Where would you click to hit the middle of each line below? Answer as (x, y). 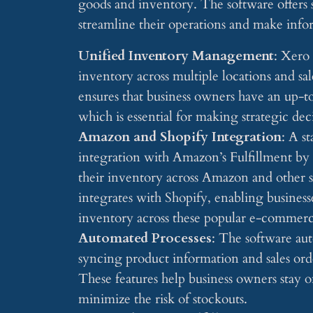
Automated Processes (145, 238)
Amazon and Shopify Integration (180, 137)
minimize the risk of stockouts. (163, 299)
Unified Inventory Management (176, 56)
